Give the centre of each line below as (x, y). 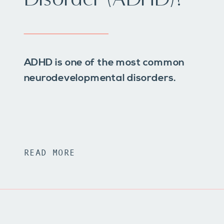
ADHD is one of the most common (104, 63)
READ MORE (49, 152)
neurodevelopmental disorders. (100, 78)
